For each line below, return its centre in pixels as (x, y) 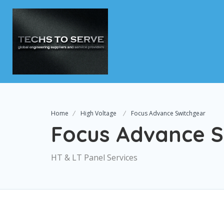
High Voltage (98, 113)
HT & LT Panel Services (94, 157)
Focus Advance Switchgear (168, 113)
